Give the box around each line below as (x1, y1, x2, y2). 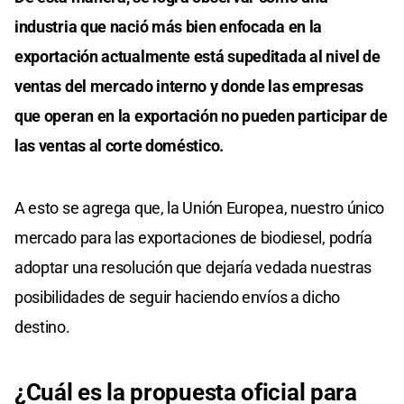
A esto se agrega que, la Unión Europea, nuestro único (14, 198, 385, 218)
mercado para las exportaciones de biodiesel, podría (14, 228, 372, 248)
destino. (14, 317, 70, 337)
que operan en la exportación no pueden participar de (14, 106, 388, 126)
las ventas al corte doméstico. (14, 136, 224, 156)
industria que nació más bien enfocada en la (14, 17, 323, 37)
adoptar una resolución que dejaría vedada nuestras (14, 258, 372, 278)
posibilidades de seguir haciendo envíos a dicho (14, 288, 340, 308)
